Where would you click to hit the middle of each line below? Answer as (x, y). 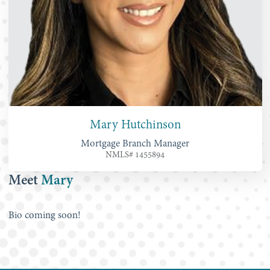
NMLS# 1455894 (135, 155)
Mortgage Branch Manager (135, 143)
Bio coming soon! (44, 215)
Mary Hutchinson (135, 125)
